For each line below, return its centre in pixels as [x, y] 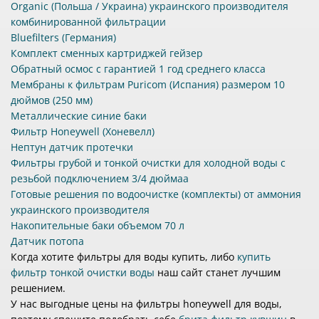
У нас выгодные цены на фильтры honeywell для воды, [146, 304]
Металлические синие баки [79, 116]
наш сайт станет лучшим [218, 273]
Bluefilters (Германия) [63, 38]
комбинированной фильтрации [88, 22]
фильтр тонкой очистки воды [83, 273]
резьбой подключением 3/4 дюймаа [100, 179]
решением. [38, 288]
